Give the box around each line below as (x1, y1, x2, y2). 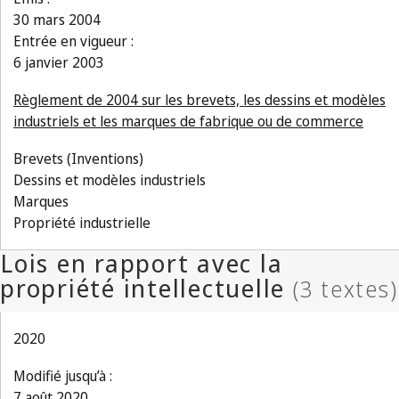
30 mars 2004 (13, 10, 101, 29)
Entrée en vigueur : (13, 31, 134, 51)
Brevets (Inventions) (13, 149, 143, 168)
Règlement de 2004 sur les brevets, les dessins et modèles (13, 90, 386, 110)
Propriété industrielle (13, 213, 151, 232)
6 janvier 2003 (13, 53, 104, 72)
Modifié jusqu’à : (13, 366, 112, 386)
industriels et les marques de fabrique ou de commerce (13, 111, 363, 131)
